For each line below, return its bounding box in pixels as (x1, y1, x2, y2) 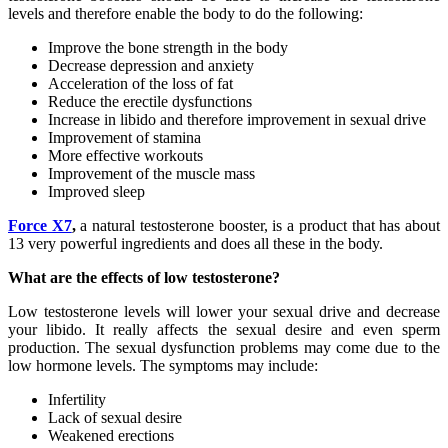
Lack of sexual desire (48, 408, 182, 426)
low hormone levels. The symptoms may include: (8, 356, 318, 374)
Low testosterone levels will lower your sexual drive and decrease (8, 302, 440, 320)
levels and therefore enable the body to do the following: (8, 4, 363, 22)
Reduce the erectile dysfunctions (48, 92, 252, 110)
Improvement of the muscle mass (48, 164, 255, 182)
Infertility (48, 390, 106, 408)
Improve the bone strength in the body (48, 38, 292, 56)
